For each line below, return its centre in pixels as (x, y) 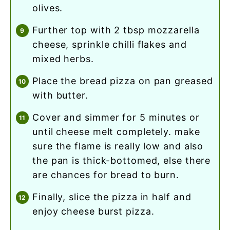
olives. (48, 8)
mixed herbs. (63, 59)
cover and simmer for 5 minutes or (36, 118)
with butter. (60, 95)
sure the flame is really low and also (118, 146)
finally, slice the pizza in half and (35, 197)
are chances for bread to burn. (106, 175)
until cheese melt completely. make (116, 132)
